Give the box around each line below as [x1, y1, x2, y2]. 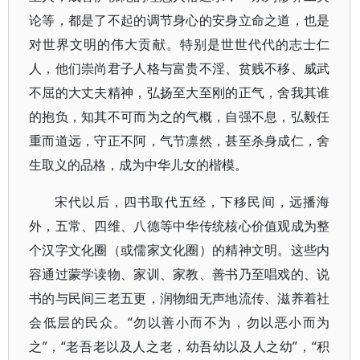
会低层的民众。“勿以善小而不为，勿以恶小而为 [29, 313, 330, 331]
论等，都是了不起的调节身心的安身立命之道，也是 [29, 11, 330, 29]
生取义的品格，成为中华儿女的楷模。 [29, 156, 247, 174]
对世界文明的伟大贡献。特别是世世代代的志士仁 [29, 35, 330, 53]
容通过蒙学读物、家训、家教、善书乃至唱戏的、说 [29, 265, 330, 283]
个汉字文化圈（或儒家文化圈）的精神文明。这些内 [29, 241, 330, 259]
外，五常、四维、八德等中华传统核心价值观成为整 [29, 217, 330, 235]
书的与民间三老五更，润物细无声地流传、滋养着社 [29, 289, 330, 307]
